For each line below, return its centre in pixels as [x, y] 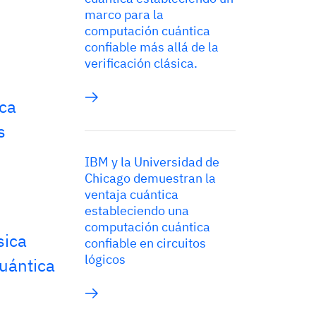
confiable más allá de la [152, 47]
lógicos [105, 259]
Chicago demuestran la [150, 178]
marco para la [124, 14]
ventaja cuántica [132, 194]
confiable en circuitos [145, 243]
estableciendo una [137, 211]
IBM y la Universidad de [152, 162]
